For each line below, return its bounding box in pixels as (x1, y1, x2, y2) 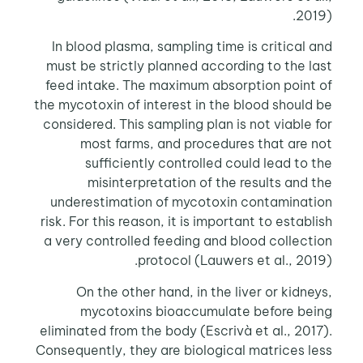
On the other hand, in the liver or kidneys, (79, 283, 335, 300)
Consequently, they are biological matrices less (38, 341, 335, 358)
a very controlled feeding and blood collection (46, 233, 335, 250)
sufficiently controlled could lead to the (88, 155, 335, 172)
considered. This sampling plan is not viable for (45, 116, 335, 133)
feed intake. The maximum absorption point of (48, 77, 335, 94)
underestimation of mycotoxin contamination (53, 194, 335, 211)
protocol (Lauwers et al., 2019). (140, 252, 335, 269)
